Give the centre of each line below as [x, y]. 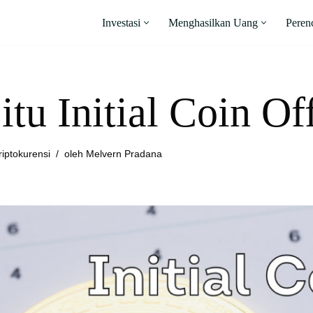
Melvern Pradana [124, 154]
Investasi [121, 23]
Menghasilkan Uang [213, 23]
